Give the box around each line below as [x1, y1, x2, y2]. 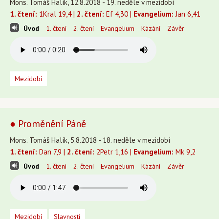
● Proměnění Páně [10, 117, 86, 130]
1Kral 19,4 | [37, 9, 77, 19]
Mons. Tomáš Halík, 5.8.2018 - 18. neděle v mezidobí [10, 135, 170, 145]
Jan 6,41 [174, 9, 200, 19]
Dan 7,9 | [37, 147, 67, 156]
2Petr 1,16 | [94, 147, 133, 156]
